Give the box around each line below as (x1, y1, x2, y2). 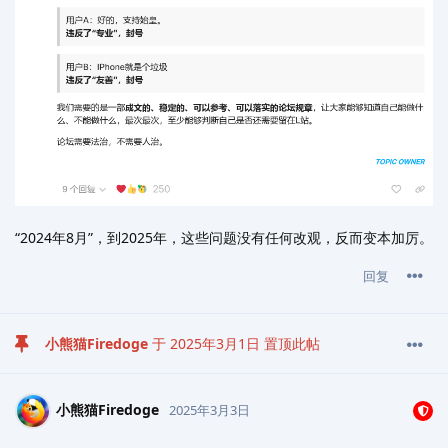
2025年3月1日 (170, 333, 260, 353)
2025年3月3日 (169, 400, 250, 419)
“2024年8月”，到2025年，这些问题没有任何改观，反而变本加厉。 (15, 227, 433, 247)
